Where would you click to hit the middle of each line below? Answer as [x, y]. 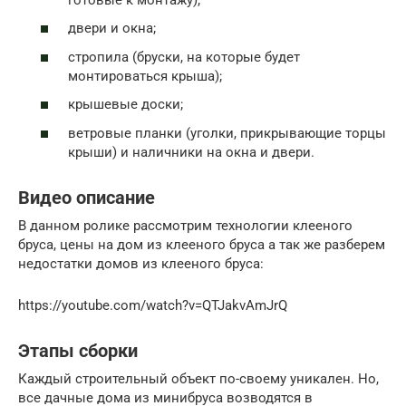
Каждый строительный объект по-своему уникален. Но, [198, 378]
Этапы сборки [78, 351]
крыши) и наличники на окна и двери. [191, 152]
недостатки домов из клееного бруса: [141, 263]
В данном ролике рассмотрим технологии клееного [185, 225]
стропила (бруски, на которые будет [184, 57]
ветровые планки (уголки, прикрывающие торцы [227, 133]
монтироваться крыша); [145, 76]
